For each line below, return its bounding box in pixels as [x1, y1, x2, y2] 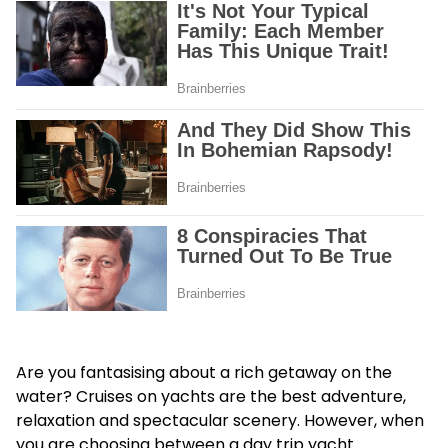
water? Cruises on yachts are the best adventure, [16, 384, 406, 408]
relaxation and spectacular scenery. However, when [16, 408, 424, 432]
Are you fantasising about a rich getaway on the [16, 360, 392, 384]
